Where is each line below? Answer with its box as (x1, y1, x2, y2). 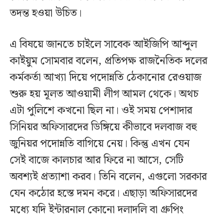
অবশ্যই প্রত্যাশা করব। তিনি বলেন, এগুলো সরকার (10, 168, 207, 186)
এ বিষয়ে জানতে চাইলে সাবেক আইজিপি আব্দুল (10, 36, 197, 54)
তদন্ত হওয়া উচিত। (10, 5, 82, 22)
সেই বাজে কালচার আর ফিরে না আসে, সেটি (10, 152, 183, 169)
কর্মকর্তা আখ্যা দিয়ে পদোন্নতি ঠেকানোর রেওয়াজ (10, 69, 201, 87)
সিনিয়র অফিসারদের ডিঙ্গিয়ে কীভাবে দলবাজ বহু (10, 119, 197, 136)
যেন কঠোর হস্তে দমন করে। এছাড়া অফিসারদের (10, 185, 197, 202)
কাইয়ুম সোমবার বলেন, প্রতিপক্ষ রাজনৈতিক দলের (10, 53, 207, 70)
